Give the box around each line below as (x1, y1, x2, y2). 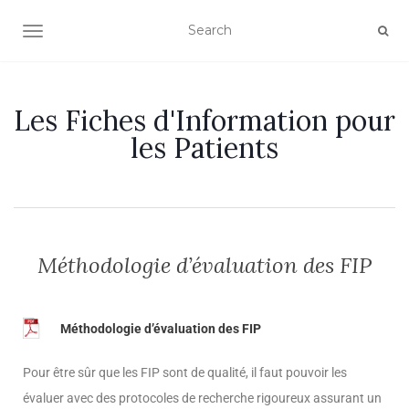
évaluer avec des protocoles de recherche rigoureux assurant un (23, 391, 382, 405)
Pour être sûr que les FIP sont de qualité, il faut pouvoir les (23, 365, 347, 380)
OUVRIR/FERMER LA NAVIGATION (32, 25, 261, 41)
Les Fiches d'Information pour (14, 103, 395, 138)
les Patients (131, 131, 278, 165)
